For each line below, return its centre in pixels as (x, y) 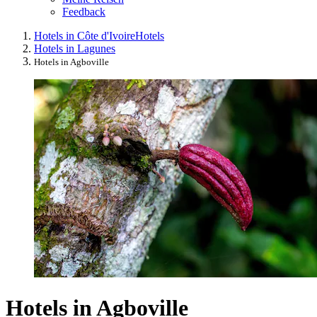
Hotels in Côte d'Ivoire (85, 35)
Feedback (84, 11)
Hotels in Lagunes (75, 48)
